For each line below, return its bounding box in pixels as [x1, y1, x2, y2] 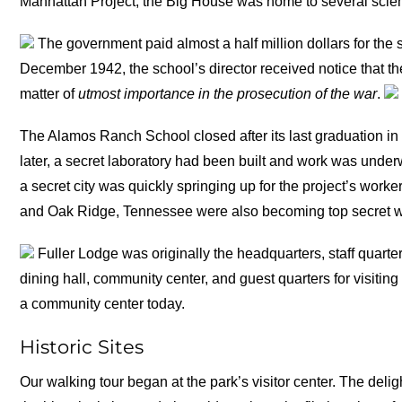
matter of [20, 85, 79, 101]
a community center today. [20, 296, 186, 312]
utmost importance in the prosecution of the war [78, 85, 378, 101]
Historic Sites [20, 336, 144, 359]
